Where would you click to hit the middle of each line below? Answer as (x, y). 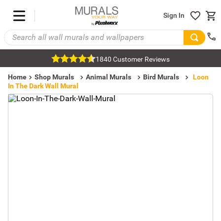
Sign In (174, 16)
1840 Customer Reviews (133, 59)
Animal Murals (109, 77)
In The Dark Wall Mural (43, 86)
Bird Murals (161, 77)
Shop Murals (54, 77)
